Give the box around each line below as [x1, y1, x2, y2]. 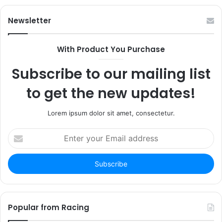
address [7, 160, 32, 168]
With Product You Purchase [57, 44, 165, 55]
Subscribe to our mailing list [11, 64, 211, 84]
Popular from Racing [8, 202, 89, 213]
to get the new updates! [26, 84, 196, 104]
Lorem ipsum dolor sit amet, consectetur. [47, 109, 175, 117]
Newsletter [8, 15, 51, 26]
